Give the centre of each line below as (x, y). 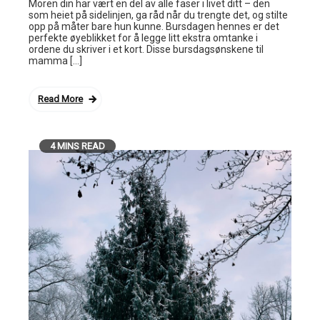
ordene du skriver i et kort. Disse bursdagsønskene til (146, 49)
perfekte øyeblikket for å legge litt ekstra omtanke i (143, 38)
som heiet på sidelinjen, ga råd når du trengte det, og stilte (158, 15)
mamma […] (55, 61)
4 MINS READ (77, 146)
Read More (60, 99)
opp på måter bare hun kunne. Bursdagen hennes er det (154, 26)
